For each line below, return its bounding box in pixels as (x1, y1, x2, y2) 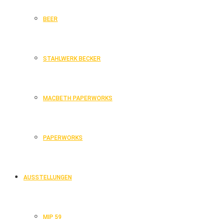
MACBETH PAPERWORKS (43, 95, 112, 102)
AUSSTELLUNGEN (23, 174, 72, 181)
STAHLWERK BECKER (43, 55, 101, 62)
